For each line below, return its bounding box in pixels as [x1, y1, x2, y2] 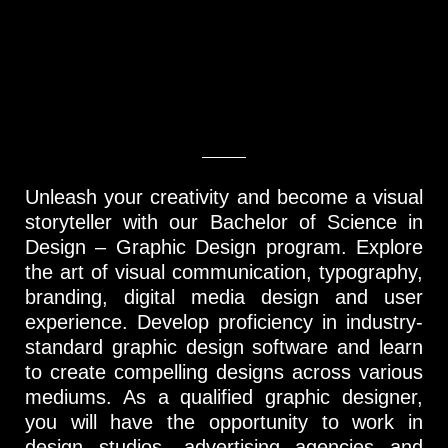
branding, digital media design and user [25, 285, 423, 308]
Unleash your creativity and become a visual [25, 185, 423, 208]
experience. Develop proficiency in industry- [25, 310, 423, 333]
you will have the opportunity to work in [25, 410, 423, 433]
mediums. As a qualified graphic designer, [25, 385, 423, 408]
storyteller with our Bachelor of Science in [25, 210, 423, 233]
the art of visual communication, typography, [25, 260, 423, 283]
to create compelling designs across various [25, 360, 423, 383]
